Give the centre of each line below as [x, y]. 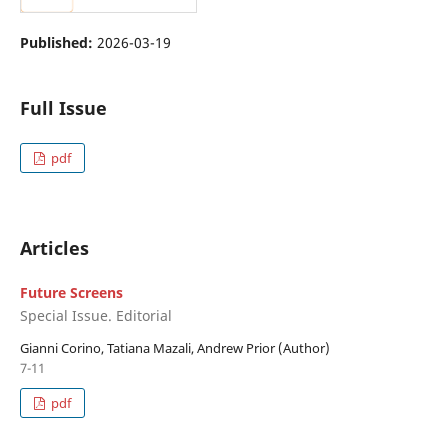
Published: [58, 42]
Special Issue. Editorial [95, 316]
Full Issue [63, 107]
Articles [54, 247]
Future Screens [71, 292]
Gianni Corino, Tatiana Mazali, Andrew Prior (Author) [174, 348]
